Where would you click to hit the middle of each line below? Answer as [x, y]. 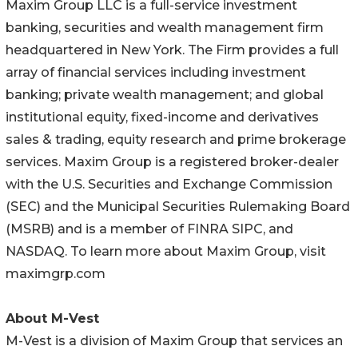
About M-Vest [52, 318]
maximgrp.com [59, 273]
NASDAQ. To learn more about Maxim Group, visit [166, 251]
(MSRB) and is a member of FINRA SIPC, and [149, 229]
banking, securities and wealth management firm [165, 27]
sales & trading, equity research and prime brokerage [176, 139]
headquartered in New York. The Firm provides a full [172, 50]
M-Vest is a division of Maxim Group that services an [174, 340]
